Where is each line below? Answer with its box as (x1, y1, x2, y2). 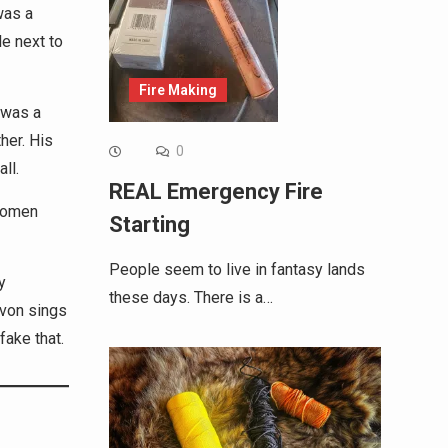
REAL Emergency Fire (108, 179, 323, 205)
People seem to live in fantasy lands (108, 260, 365, 280)
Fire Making (138, 82, 217, 99)
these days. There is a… (108, 288, 273, 308)
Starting (108, 212, 190, 238)
